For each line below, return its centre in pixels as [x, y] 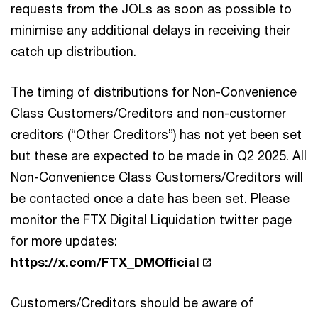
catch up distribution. [73, 51]
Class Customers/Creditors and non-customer [148, 113]
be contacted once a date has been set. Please [150, 198]
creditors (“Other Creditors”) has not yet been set [156, 134]
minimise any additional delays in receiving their [150, 29]
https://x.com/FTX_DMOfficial [105, 262]
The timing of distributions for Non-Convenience [154, 91]
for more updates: [64, 240]
